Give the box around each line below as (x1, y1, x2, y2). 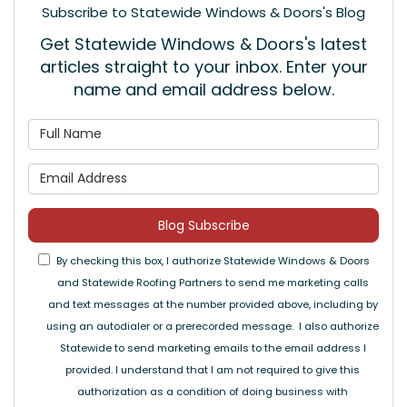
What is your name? (203, 118, 347, 138)
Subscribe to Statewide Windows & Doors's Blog (42, 2, 365, 22)
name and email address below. (73, 77, 334, 101)
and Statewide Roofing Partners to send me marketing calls (56, 274, 369, 290)
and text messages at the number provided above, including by (47, 296, 378, 312)
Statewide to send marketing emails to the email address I (59, 340, 366, 355)
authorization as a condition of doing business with (77, 383, 348, 399)
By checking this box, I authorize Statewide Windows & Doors (55, 253, 370, 268)
